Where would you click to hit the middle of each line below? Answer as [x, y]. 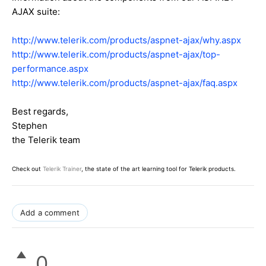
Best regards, [40, 111]
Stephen [30, 125]
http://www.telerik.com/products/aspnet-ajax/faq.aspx [125, 83]
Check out [27, 168]
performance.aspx [50, 68]
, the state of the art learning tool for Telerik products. [159, 168]
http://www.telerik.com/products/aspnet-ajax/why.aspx [126, 40]
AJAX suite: [36, 11]
